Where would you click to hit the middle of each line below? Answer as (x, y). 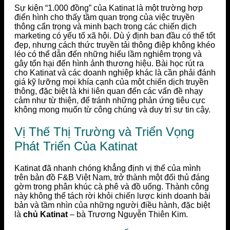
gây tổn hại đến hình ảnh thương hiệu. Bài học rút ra (109, 64)
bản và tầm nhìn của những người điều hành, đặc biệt (112, 205)
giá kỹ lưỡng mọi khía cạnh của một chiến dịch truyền (111, 82)
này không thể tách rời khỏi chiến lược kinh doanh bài (112, 196)
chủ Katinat (45, 214)
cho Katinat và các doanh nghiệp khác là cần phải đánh (115, 73)
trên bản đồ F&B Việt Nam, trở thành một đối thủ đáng (112, 177)
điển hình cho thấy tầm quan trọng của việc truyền (104, 17)
